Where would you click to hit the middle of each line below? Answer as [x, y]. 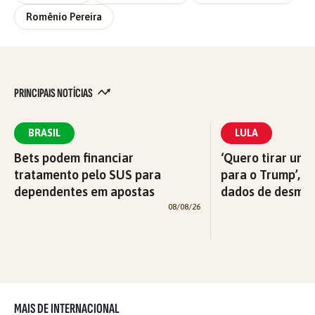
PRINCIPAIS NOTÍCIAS [54, 93]
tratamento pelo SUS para [88, 174]
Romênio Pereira [64, 17]
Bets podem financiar [74, 157]
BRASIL [44, 133]
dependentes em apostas [84, 191]
